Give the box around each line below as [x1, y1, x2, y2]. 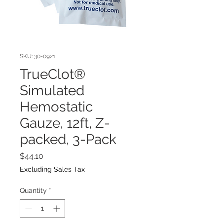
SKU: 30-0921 [20, 53, 55, 60]
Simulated [20, 82, 84, 99]
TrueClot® [20, 66, 85, 82]
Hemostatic [20, 99, 93, 115]
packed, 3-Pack [20, 131, 116, 147]
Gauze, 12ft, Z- [20, 115, 110, 131]
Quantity [20, 186, 47, 194]
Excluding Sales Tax [20, 165, 85, 173]
